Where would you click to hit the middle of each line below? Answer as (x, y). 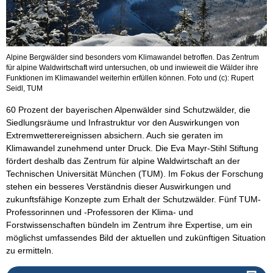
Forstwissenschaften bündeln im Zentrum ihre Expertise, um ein (129, 225)
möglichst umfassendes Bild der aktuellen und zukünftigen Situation (136, 237)
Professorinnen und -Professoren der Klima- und (100, 212)
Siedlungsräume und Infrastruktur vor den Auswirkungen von (123, 122)
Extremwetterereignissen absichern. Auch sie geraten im (115, 135)
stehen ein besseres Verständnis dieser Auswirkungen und (119, 186)
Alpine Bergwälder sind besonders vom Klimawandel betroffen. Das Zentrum (133, 57)
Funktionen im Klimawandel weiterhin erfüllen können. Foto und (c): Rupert (130, 78)
